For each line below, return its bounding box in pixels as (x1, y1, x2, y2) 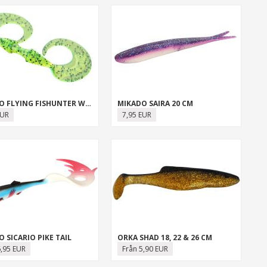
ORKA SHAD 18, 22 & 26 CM (117, 232, 212, 243)
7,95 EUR (122, 110, 151, 120)
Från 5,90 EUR (122, 244, 168, 254)
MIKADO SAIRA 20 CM (117, 98, 193, 108)
